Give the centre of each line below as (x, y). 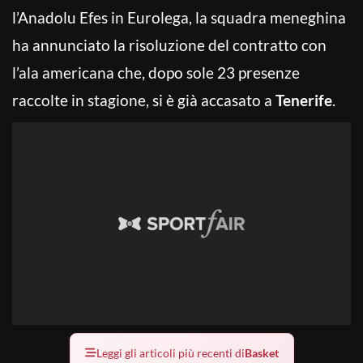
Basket (261, 352)
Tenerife (304, 100)
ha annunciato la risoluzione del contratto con (169, 45)
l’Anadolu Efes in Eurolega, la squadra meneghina (179, 17)
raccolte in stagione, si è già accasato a (144, 100)
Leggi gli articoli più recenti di (170, 352)
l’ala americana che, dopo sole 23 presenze (156, 72)
